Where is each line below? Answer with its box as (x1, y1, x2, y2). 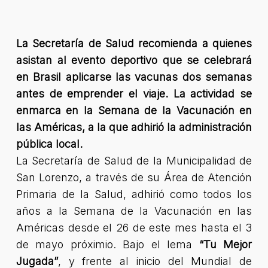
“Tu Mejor (199, 238, 252, 251)
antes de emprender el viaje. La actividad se (16, 87, 252, 100)
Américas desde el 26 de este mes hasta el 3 (16, 221, 252, 234)
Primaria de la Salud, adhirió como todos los (16, 188, 252, 200)
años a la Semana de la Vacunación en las (16, 205, 252, 217)
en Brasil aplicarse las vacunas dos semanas (16, 71, 252, 83)
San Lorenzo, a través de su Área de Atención (16, 171, 252, 184)
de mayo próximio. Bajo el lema (16, 238, 199, 251)
